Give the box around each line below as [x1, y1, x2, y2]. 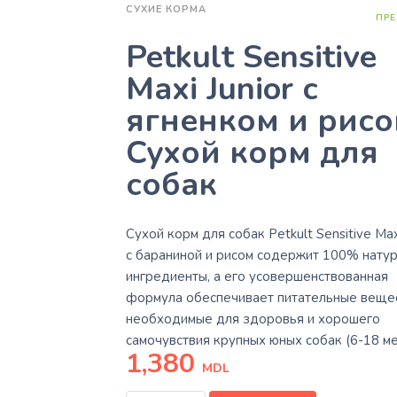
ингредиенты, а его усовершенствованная [125, 267, 388, 285]
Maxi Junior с [125, 67, 318, 112]
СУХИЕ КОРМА [125, 3, 206, 17]
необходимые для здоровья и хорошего [125, 309, 380, 328]
